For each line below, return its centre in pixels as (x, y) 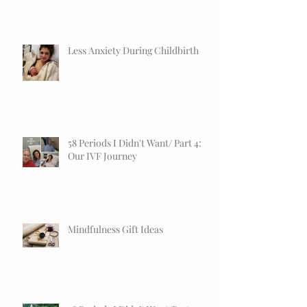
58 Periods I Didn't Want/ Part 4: (135, 143)
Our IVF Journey (102, 156)
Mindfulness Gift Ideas (115, 229)
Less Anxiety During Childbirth (133, 50)
